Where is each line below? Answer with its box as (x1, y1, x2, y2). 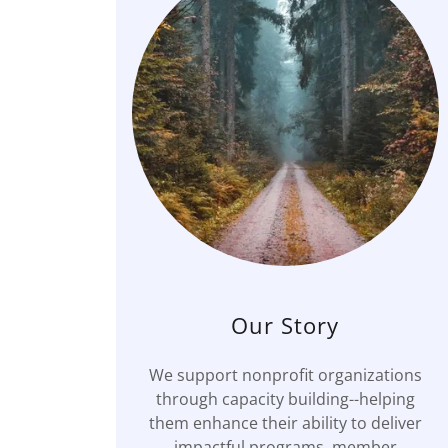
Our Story (231, 309, 340, 340)
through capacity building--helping (155, 387, 415, 410)
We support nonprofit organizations (148, 363, 422, 386)
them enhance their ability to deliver (148, 411, 422, 434)
